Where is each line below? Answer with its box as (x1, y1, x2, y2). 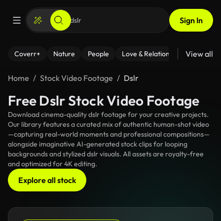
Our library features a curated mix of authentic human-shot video (8, 120, 209, 129)
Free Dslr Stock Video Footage (8, 92, 200, 109)
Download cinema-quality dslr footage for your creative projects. (8, 110, 209, 119)
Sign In (180, 15, 203, 25)
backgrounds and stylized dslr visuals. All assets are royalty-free (8, 149, 204, 158)
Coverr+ (14, 49, 40, 58)
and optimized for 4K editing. (8, 159, 97, 168)
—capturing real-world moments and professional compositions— (8, 130, 210, 139)
